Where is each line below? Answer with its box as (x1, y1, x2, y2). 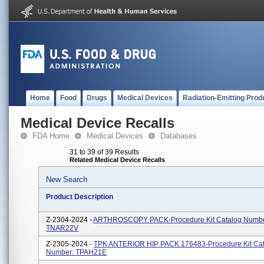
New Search (46, 175, 87, 184)
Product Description (46, 193, 113, 201)
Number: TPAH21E (46, 248, 107, 256)
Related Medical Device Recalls (70, 156, 165, 163)
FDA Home (32, 131, 70, 140)
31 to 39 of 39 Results (70, 148, 139, 156)
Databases (160, 131, 197, 140)
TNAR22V (46, 224, 78, 232)
